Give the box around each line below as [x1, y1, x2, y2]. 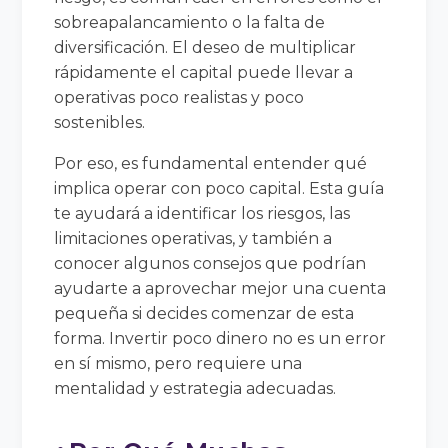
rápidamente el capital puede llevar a [54, 62, 354, 82]
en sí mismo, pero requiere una [54, 353, 303, 373]
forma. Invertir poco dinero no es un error [54, 328, 387, 348]
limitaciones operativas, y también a [54, 228, 333, 248]
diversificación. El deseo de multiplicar [54, 37, 357, 57]
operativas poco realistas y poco [54, 87, 305, 107]
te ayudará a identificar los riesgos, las [54, 203, 351, 223]
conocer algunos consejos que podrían [54, 253, 367, 273]
